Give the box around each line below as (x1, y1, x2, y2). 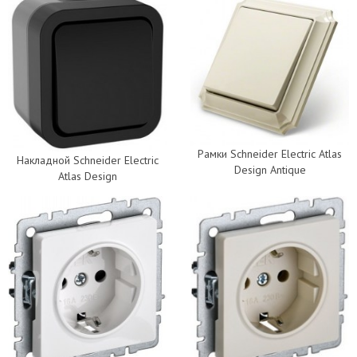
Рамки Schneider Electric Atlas (198, 147, 342, 162)
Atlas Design (57, 169, 117, 184)
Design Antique (233, 163, 306, 178)
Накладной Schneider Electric (16, 153, 159, 168)
